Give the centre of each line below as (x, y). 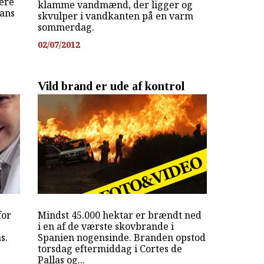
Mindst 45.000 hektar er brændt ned (119, 215)
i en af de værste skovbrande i (105, 226)
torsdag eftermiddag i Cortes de (110, 248)
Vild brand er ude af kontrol (111, 86)
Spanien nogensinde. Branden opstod (121, 237)
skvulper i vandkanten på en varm (115, 16)
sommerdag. (66, 27)
